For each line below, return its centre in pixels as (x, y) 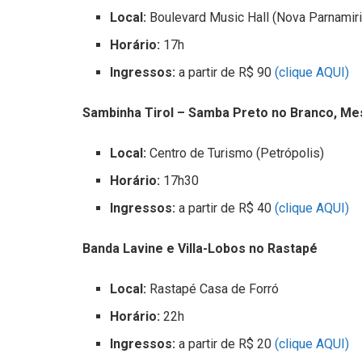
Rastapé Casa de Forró (215, 288)
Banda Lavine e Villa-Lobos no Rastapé (200, 248)
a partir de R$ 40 (227, 208)
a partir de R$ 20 (225, 343)
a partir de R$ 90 (227, 72)
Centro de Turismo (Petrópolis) (237, 153)
